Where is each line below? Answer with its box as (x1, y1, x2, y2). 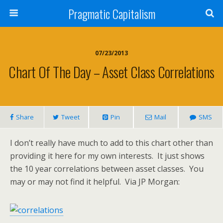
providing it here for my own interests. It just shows (10, 150, 205, 161)
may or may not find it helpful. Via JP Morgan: (10, 176, 180, 187)
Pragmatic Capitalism (68, 4, 155, 22)
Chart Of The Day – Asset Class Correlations (8, 61, 215, 82)
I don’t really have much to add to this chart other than (10, 137, 213, 148)
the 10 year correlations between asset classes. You (10, 163, 204, 174)
